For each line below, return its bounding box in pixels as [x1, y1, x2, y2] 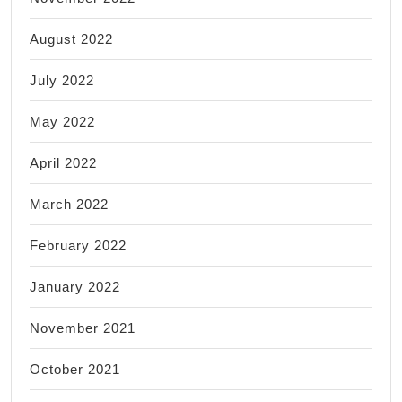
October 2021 [30, 361, 120, 377]
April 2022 [30, 154, 97, 170]
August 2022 [30, 31, 113, 47]
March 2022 [30, 196, 109, 212]
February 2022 [30, 237, 127, 253]
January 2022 [30, 278, 120, 294]
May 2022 [30, 113, 95, 129]
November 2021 [30, 319, 135, 336]
